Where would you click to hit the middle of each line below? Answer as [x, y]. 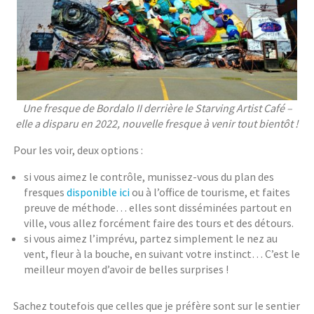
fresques [46, 192]
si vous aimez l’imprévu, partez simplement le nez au [151, 239]
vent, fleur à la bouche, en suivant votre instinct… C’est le [162, 254]
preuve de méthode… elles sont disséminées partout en [158, 208]
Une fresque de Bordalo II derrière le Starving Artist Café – [157, 108]
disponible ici [98, 192]
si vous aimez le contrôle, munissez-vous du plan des [149, 177]
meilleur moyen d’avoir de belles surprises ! [127, 269]
